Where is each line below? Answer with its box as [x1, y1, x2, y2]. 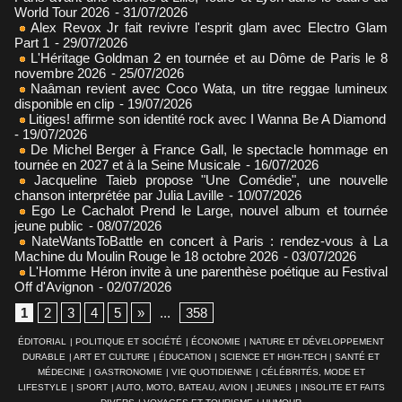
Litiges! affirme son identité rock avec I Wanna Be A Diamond [25, 110, 386, 127]
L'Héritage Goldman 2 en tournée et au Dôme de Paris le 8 [25, 49, 388, 66]
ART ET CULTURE [74, 351, 150, 362]
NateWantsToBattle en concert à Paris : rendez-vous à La [25, 232, 388, 249]
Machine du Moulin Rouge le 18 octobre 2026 [14, 248, 278, 264]
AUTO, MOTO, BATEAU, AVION [115, 381, 247, 392]
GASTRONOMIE [93, 366, 162, 377]
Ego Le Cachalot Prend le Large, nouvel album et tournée [25, 202, 388, 218]
